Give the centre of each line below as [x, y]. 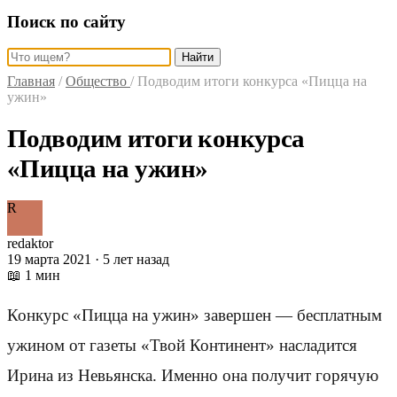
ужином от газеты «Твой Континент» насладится [182, 346]
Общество [98, 82]
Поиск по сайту [66, 21]
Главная [31, 82]
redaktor [30, 243]
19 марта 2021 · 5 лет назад [88, 259]
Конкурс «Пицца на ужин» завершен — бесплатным [195, 315]
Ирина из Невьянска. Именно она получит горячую [193, 376]
